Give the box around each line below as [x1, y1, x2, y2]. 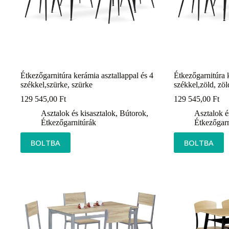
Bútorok [120, 108, 146, 118]
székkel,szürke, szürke [20, 80, 93, 89]
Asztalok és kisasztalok [41, 108, 116, 118]
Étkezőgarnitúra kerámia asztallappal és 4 [20, 71, 153, 80]
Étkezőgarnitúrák [41, 118, 96, 127]
